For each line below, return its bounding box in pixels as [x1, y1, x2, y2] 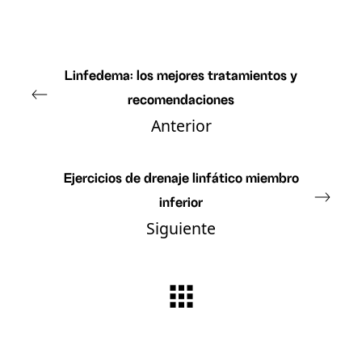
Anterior [150, 114, 212, 137]
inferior [159, 195, 203, 210]
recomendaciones [128, 92, 234, 107]
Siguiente [146, 217, 216, 239]
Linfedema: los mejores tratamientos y [65, 68, 297, 83]
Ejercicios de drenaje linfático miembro [63, 170, 299, 186]
